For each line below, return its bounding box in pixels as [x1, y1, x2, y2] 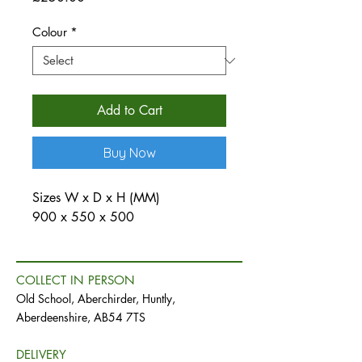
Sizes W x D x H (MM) [32, 189, 164, 207]
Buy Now [103, 145, 156, 162]
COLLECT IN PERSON [16, 272, 135, 288]
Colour [32, 24, 67, 40]
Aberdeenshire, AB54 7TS [16, 309, 145, 326]
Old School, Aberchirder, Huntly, [16, 291, 175, 307]
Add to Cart [96, 102, 162, 120]
